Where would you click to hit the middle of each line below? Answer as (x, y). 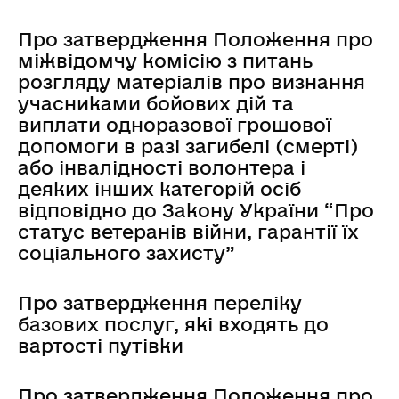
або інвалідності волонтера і (162, 167)
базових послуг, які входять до (173, 324)
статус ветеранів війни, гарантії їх (188, 231)
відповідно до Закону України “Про (196, 210)
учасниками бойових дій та (156, 103)
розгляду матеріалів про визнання (191, 81)
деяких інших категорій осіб (159, 188)
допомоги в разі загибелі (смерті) (188, 146)
